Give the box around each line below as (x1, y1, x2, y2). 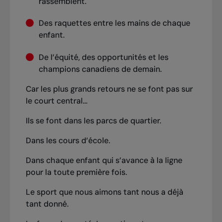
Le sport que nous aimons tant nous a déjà (25, 186, 183, 197)
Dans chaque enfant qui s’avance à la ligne (25, 155, 182, 166)
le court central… (25, 95, 90, 106)
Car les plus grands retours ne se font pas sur (25, 83, 193, 94)
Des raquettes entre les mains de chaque (38, 18, 190, 29)
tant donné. (25, 198, 71, 209)
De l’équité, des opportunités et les (38, 52, 168, 62)
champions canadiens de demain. (38, 63, 164, 74)
